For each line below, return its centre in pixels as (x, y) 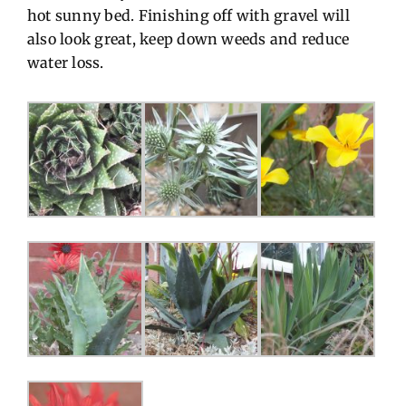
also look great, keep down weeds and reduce (188, 39)
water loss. (65, 63)
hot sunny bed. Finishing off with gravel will (188, 16)
